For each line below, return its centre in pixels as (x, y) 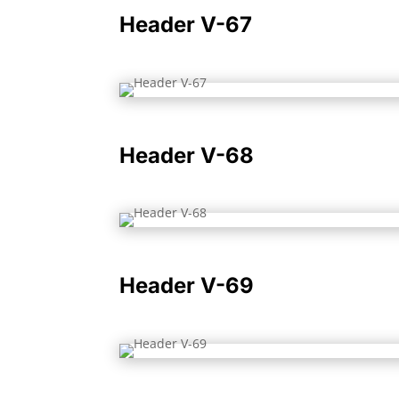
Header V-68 (187, 155)
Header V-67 (186, 24)
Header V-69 (187, 285)
